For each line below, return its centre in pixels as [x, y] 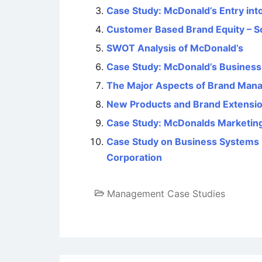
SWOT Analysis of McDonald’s [175, 48]
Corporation [134, 157]
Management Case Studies [166, 194]
